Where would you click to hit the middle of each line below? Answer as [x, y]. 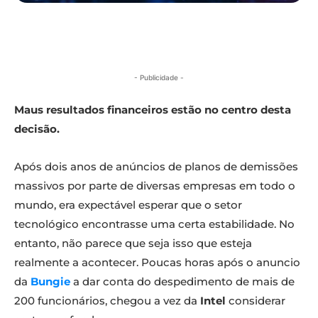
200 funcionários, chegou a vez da [107, 301]
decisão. [37, 129]
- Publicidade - [159, 78]
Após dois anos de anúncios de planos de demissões [156, 167]
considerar [257, 301]
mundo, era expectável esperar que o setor [128, 205]
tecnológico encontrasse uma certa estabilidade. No [154, 224]
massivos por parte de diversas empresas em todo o [155, 186]
